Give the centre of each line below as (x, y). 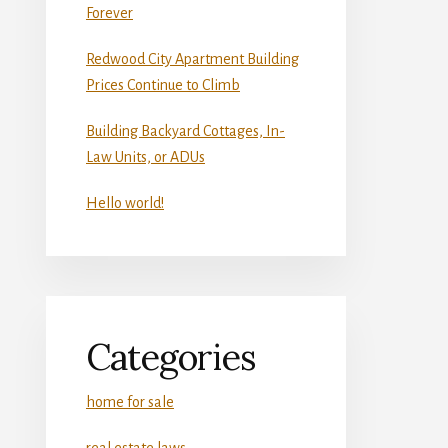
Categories (171, 356)
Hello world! (125, 202)
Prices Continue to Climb (163, 84)
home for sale (130, 401)
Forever (109, 12)
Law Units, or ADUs (145, 156)
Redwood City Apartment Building (192, 58)
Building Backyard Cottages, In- (185, 130)
